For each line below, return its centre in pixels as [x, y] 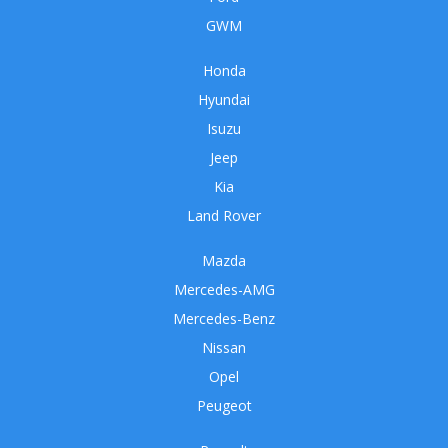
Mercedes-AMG [224, 290]
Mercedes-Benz [224, 319]
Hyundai [224, 100]
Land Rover [224, 216]
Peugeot [224, 406]
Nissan [224, 348]
